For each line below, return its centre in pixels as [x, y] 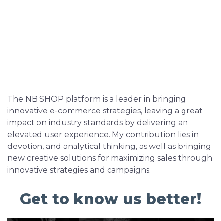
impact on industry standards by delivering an [98, 123]
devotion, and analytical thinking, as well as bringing [109, 146]
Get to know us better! [110, 199]
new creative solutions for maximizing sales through [110, 158]
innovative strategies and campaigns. [80, 170]
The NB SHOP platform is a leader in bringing [97, 99]
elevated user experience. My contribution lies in [103, 134]
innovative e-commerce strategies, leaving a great [105, 111]
